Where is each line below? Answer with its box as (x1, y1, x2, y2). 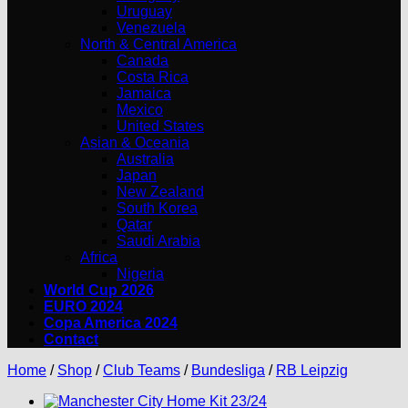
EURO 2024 (44, 299, 123, 314)
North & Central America (80, 36, 237, 52)
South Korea (117, 200, 198, 216)
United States (117, 118, 204, 134)
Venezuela (117, 20, 186, 36)
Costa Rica (117, 69, 189, 85)
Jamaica (117, 86, 171, 101)
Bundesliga (191, 362, 265, 378)
